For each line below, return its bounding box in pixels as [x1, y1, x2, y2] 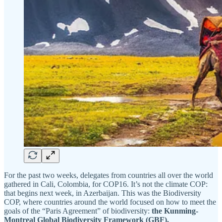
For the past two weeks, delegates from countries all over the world [4, 171, 213, 180]
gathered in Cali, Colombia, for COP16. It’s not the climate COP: [4, 180, 208, 189]
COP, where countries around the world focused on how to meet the [4, 198, 216, 207]
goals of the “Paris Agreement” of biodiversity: [4, 207, 150, 216]
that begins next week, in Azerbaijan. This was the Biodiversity [4, 189, 201, 198]
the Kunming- [150, 207, 198, 216]
